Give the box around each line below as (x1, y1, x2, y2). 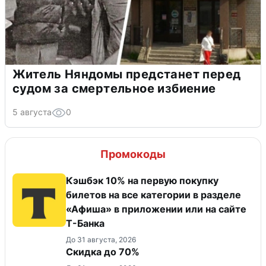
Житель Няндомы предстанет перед (12, 66, 241, 81)
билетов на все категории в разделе (66, 188, 241, 201)
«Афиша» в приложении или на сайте (66, 202, 246, 215)
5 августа (12, 106, 52, 117)
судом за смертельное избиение (12, 81, 216, 96)
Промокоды (100, 147, 166, 160)
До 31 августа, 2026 (66, 235, 136, 244)
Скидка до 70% (66, 245, 140, 258)
